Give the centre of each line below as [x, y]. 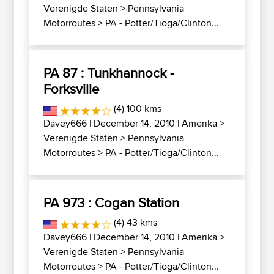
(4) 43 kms [134, 222]
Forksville [71, 89]
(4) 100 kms [136, 109]
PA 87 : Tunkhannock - [109, 73]
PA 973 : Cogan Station [111, 202]
